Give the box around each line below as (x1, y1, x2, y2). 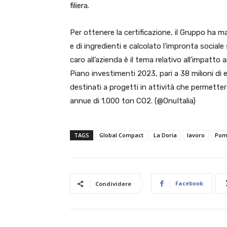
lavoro (187, 131, 205, 139)
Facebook (175, 179, 203, 187)
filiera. (70, 1, 89, 10)
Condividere (95, 180, 131, 187)
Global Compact (99, 131, 143, 139)
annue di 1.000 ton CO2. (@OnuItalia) (70, 96, 196, 105)
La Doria (154, 131, 177, 139)
